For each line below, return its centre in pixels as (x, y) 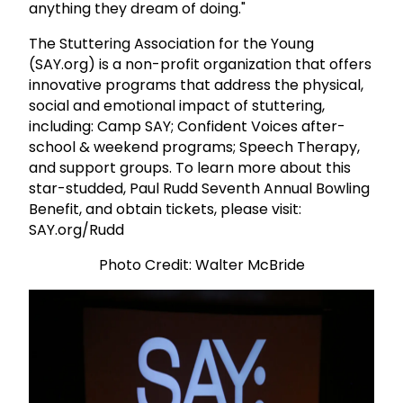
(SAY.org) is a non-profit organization (162, 64)
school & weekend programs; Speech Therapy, (194, 147)
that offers (333, 64)
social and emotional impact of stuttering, (177, 105)
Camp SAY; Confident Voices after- (221, 126)
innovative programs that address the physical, (196, 85)
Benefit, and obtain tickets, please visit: (165, 209)
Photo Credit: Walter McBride (201, 264)
